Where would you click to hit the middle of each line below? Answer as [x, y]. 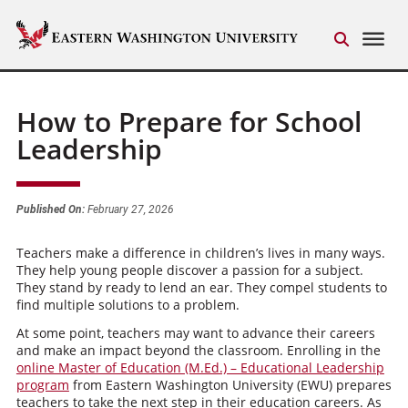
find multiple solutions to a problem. [127, 305]
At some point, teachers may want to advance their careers [195, 333]
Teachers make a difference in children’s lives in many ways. [200, 253]
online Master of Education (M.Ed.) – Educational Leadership [200, 367]
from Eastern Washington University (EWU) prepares [230, 385]
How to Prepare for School [189, 122]
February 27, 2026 [129, 209]
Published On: [50, 209]
